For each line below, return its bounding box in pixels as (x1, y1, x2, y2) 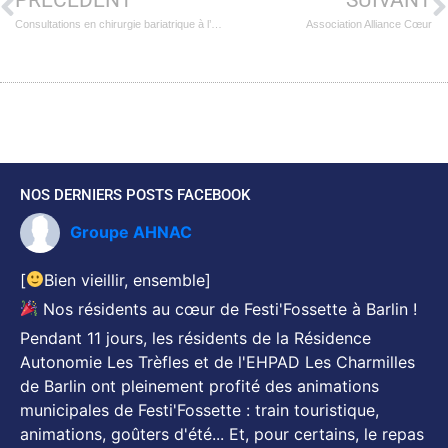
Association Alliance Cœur (306, 17, 432, 30)
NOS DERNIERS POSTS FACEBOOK (20, 185, 250, 204)
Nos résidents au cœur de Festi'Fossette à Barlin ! (38, 298, 418, 319)
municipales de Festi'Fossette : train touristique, (20, 399, 379, 420)
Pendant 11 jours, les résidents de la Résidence (20, 327, 371, 348)
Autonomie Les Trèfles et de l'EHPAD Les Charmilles (20, 351, 415, 372)
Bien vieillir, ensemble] (44, 269, 212, 290)
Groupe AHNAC (70, 221, 192, 242)
